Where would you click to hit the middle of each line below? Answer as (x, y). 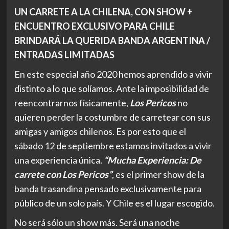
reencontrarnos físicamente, (72, 102)
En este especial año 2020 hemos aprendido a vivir (113, 74)
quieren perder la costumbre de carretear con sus (112, 117)
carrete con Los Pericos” (63, 174)
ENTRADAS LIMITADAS (64, 54)
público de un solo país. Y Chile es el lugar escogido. (114, 203)
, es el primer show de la (158, 174)
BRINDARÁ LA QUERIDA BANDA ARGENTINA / (112, 40)
